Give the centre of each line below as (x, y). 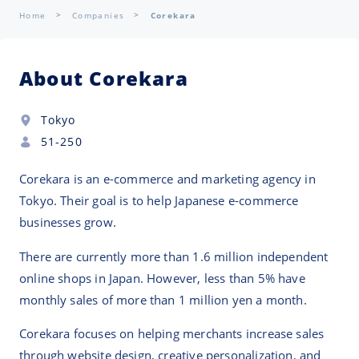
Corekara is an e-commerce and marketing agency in (167, 179)
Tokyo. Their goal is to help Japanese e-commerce (159, 201)
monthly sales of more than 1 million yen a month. (163, 300)
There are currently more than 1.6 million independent (174, 257)
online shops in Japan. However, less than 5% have (162, 278)
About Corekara (104, 79)
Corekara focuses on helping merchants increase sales (172, 334)
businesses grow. (68, 222)
